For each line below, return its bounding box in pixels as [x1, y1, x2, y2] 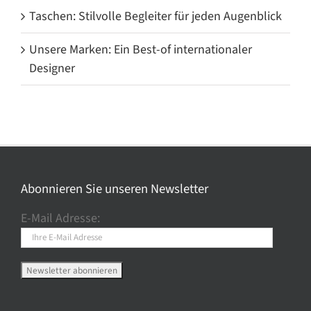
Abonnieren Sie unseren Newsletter [20, 179, 208, 198]
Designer [29, 59, 75, 77]
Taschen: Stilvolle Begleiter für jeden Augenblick [29, 7, 282, 25]
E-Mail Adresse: [20, 209, 100, 227]
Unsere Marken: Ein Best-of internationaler [29, 40, 252, 58]
